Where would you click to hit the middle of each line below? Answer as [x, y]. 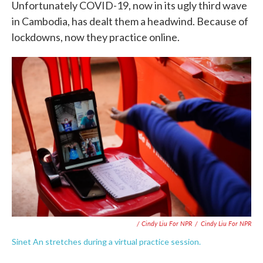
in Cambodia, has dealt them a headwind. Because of [130, 21]
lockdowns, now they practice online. [96, 37]
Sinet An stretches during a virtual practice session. [106, 242]
